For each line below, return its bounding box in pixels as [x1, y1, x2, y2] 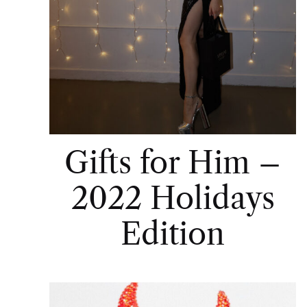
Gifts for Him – [64, 143, 281, 181]
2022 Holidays [71, 179, 275, 217]
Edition [121, 214, 225, 252]
